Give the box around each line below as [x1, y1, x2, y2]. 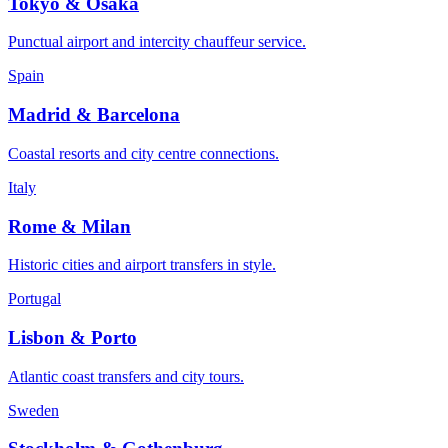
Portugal [8, 290, 61, 308]
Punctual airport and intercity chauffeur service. [8, 33, 306, 51]
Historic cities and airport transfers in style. [8, 256, 276, 274]
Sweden [8, 401, 59, 419]
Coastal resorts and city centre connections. [8, 144, 279, 162]
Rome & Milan [8, 215, 131, 237]
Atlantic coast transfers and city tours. [8, 367, 244, 385]
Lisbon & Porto [8, 326, 137, 348]
